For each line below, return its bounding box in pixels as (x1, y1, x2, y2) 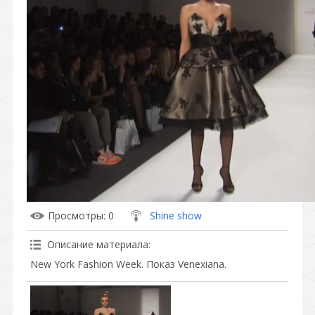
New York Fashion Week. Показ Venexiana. (30, 257, 226, 271)
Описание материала (47, 237, 148, 251)
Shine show (150, 208, 202, 222)
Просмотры (48, 208, 103, 222)
